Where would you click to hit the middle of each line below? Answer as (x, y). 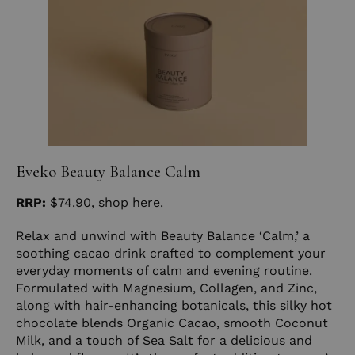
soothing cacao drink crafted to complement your (171, 253)
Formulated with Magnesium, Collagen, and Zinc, (166, 288)
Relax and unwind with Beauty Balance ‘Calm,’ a (163, 235)
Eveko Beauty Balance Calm (108, 171)
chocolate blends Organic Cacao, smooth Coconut (172, 323)
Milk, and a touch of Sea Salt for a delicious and (164, 340)
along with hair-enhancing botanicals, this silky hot (174, 305)
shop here (129, 202)
